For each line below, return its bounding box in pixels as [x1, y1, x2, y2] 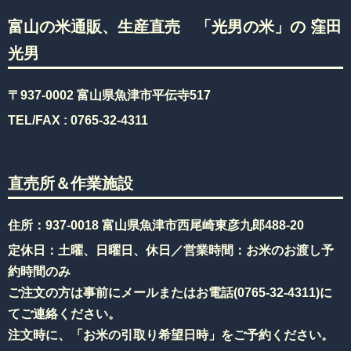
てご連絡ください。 [8, 307, 121, 320]
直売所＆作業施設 [8, 175, 133, 192]
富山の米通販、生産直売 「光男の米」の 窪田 [8, 18, 342, 35]
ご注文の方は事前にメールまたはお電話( [8, 286, 237, 299]
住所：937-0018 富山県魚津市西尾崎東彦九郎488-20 [8, 219, 304, 232]
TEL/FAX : [8, 114, 71, 127]
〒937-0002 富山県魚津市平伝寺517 [8, 89, 211, 102]
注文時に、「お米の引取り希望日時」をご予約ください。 [8, 328, 334, 342]
